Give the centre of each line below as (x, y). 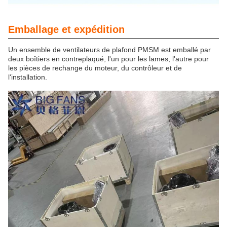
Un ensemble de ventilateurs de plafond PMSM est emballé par (109, 49)
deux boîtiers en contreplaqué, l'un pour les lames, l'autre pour (108, 59)
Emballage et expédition (66, 29)
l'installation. (28, 77)
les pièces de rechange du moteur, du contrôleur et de (95, 68)
